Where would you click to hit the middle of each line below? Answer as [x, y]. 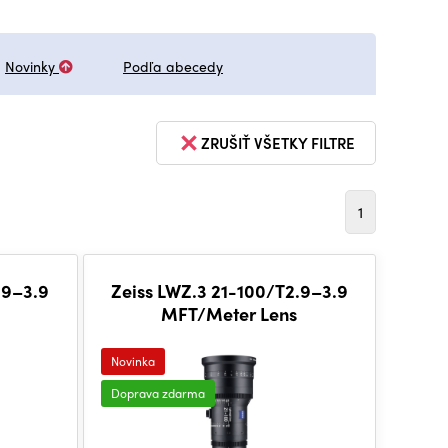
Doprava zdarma [157, 393]
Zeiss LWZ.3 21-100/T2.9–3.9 [229, 290]
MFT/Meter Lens [229, 313]
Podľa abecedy [173, 66]
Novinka [132, 361]
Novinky [32, 66]
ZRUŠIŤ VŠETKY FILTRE [278, 143]
